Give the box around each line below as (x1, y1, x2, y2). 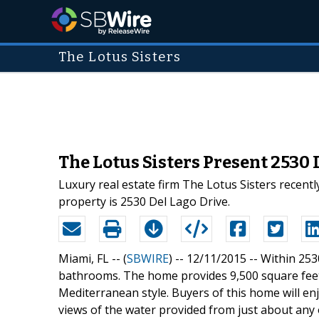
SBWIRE (127, 250, 169, 266)
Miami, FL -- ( (58, 250, 127, 266)
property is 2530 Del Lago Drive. (58, 193, 230, 209)
